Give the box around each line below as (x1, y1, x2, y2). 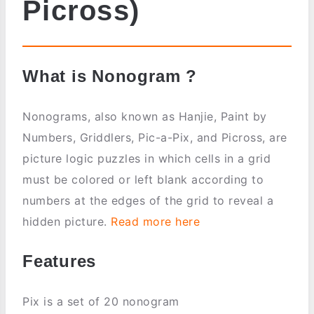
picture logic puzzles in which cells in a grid (22, 151, 271, 165)
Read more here (111, 214, 200, 228)
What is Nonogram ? (22, 66, 197, 86)
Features (22, 251, 97, 271)
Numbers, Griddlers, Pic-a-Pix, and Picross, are (22, 130, 287, 144)
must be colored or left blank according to (22, 172, 264, 186)
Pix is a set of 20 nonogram (22, 294, 179, 308)
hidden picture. (22, 214, 111, 228)
